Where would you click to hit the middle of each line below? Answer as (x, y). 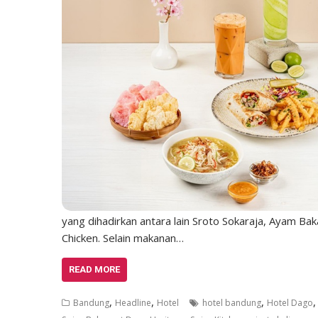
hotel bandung (232, 303)
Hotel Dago (290, 303)
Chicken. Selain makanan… (123, 238)
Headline (133, 303)
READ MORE (94, 269)
